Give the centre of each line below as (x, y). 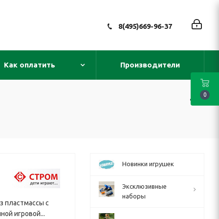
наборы (134, 196)
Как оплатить (30, 65)
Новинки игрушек (148, 164)
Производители (150, 65)
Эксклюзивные (144, 186)
